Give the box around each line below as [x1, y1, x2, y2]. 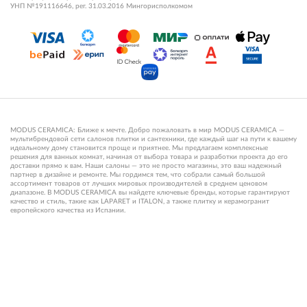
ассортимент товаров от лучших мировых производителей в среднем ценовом [10, 180, 267, 187]
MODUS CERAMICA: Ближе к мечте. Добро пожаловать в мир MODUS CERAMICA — [10, 127, 284, 134]
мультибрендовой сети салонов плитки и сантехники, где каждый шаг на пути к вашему [10, 136, 297, 143]
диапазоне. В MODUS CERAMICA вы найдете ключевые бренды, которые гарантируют [10, 189, 290, 196]
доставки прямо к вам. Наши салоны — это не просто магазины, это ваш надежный [10, 162, 282, 169]
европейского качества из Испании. [10, 207, 125, 214]
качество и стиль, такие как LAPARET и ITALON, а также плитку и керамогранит [10, 198, 269, 205]
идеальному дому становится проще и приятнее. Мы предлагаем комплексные [10, 145, 268, 151]
